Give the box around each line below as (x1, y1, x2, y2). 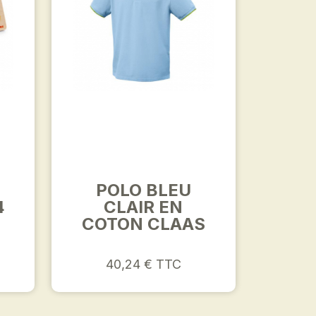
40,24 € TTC (105, 257, 181, 272)
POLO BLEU (95, 180, 191, 200)
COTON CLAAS (81, 214, 205, 234)
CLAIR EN (104, 197, 183, 217)
